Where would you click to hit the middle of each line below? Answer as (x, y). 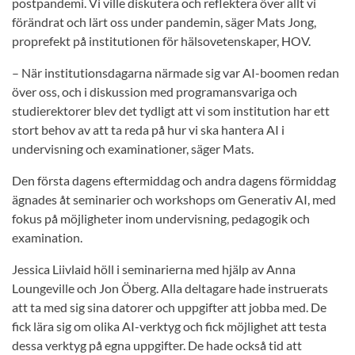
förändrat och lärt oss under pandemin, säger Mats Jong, (164, 22)
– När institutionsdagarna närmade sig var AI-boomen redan (176, 73)
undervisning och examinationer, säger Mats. (133, 149)
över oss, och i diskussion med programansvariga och (155, 92)
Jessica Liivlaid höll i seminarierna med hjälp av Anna (154, 269)
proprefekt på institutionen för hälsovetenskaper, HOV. (161, 41)
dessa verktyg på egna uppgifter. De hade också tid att (157, 345)
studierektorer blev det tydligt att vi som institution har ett (171, 111)
